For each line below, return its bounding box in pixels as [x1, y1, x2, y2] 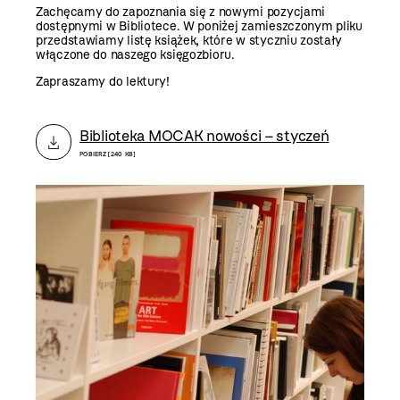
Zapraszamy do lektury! [36, 73, 170, 89]
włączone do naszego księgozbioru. [36, 46, 235, 62]
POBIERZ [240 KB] [79, 149, 136, 158]
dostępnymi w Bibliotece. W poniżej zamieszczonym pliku [36, 18, 362, 34]
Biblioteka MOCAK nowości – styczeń [79, 126, 329, 145]
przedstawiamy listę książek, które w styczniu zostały [36, 32, 343, 48]
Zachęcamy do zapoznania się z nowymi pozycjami [36, 4, 326, 20]
